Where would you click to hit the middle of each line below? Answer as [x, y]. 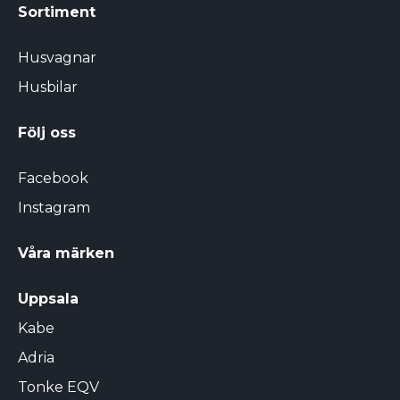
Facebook [53, 179]
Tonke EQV [58, 387]
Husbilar [48, 87]
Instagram [54, 208]
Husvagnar [57, 58]
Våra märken [66, 254]
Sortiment [57, 12]
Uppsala [48, 299]
